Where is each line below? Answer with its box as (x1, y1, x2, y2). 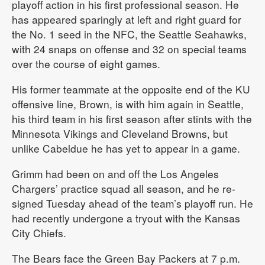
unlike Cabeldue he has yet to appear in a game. (12, 141, 240, 156)
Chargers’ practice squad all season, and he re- (12, 181, 235, 196)
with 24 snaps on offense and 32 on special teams (12, 41, 247, 57)
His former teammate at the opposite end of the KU (12, 82, 250, 97)
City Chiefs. (12, 225, 66, 241)
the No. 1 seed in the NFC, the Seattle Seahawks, (12, 27, 247, 42)
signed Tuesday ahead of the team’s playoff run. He (12, 196, 253, 211)
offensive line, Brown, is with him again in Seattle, (12, 96, 244, 112)
